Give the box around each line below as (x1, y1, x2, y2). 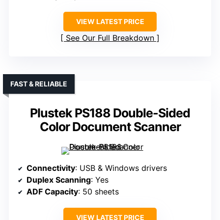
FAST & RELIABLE (10, 80, 67, 88)
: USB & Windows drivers (75, 163, 167, 173)
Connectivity (27, 163, 75, 173)
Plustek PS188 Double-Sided (30, 106, 190, 121)
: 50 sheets (78, 187, 119, 197)
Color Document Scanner (39, 119, 181, 135)
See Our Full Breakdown (66, 33, 154, 43)
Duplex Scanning (27, 175, 91, 185)
